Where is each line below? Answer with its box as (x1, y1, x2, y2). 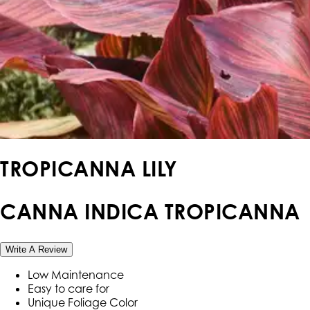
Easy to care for (28, 282, 109, 296)
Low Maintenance (28, 268, 127, 282)
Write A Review (6, 244, 67, 255)
